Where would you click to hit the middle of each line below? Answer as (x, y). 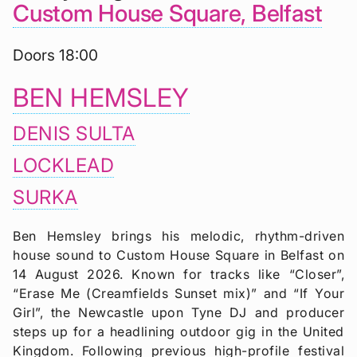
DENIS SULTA (74, 134)
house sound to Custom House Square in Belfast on (178, 255)
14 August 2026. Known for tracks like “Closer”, (178, 275)
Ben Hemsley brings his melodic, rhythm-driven (178, 236)
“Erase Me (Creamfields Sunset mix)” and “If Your (178, 294)
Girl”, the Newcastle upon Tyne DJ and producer (178, 313)
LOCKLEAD (63, 166)
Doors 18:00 (55, 55)
